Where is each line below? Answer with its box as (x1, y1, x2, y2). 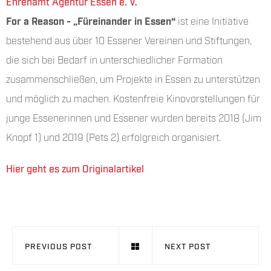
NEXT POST (165, 240, 211, 250)
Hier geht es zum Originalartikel (6, 162, 144, 174)
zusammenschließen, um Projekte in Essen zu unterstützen (6, 72, 260, 85)
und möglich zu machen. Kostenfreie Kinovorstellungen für (6, 91, 260, 104)
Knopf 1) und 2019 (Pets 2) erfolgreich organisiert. (6, 130, 221, 143)
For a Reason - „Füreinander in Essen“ (6, 14, 175, 27)
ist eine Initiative (175, 14, 249, 27)
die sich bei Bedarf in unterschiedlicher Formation (6, 53, 223, 65)
